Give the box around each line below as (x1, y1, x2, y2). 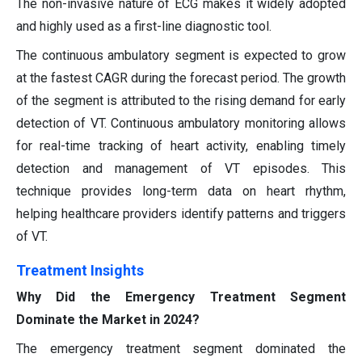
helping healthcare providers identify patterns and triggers (16, 206, 346, 222)
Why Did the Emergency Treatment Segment (16, 289, 346, 305)
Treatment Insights (16, 262, 144, 280)
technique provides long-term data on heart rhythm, (16, 183, 346, 200)
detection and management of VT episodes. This (16, 161, 346, 177)
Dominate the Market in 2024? (16, 312, 200, 328)
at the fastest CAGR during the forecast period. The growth (16, 70, 346, 86)
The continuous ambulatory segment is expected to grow (16, 48, 346, 64)
